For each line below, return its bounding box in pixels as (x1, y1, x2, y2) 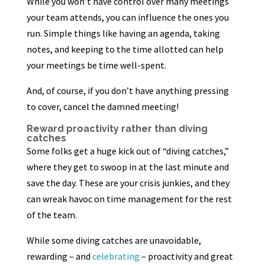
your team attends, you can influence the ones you (26, 11, 229, 23)
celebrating (92, 250, 140, 262)
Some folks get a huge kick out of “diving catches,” (26, 145, 229, 157)
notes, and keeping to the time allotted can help (26, 43, 224, 55)
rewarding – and (26, 250, 92, 262)
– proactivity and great (139, 250, 233, 262)
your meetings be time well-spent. (26, 59, 166, 71)
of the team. (26, 209, 77, 221)
